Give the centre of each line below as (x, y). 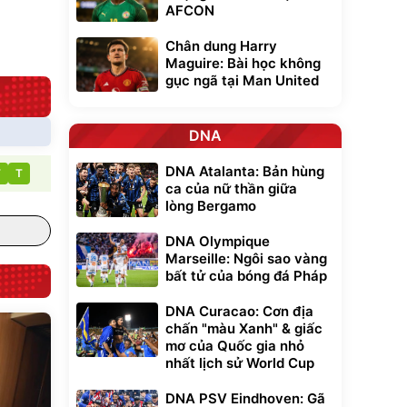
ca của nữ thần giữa (231, 189)
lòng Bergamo (211, 206)
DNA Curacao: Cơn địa (239, 311)
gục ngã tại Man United (242, 80)
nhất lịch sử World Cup (240, 363)
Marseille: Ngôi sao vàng (246, 258)
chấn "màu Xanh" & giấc (244, 328)
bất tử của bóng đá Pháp (246, 276)
